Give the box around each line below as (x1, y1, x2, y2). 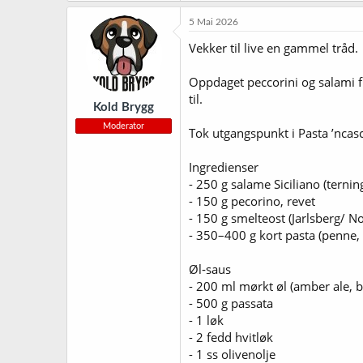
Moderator (103, 122, 144, 130)
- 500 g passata (189, 294, 273, 311)
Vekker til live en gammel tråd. (189, 39, 358, 56)
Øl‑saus (189, 260, 231, 277)
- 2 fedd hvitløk (189, 328, 273, 345)
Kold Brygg (93, 101, 154, 113)
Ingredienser (189, 158, 258, 175)
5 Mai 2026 (189, 16, 238, 27)
